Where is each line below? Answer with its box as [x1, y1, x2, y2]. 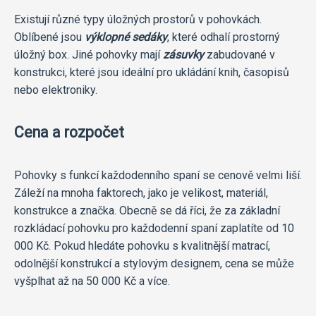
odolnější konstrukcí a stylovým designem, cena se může [14, 256, 294, 270]
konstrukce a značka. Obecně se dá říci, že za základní [14, 203, 280, 217]
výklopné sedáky [85, 30, 167, 44]
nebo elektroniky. [14, 83, 97, 97]
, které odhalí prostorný [167, 30, 280, 44]
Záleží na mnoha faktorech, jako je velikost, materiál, [14, 186, 268, 200]
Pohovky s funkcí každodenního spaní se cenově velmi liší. [14, 168, 302, 182]
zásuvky [163, 47, 204, 61]
